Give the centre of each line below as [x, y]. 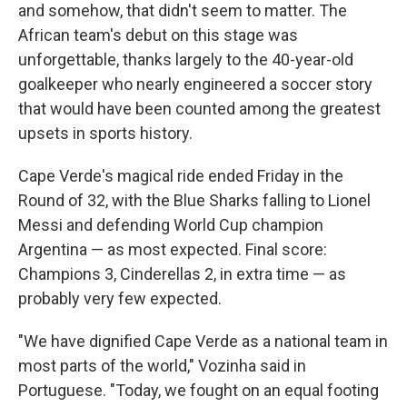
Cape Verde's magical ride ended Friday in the [181, 176]
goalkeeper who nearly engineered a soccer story [195, 84]
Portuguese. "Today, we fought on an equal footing [199, 390]
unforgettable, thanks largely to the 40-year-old [186, 60]
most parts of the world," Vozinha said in [162, 366]
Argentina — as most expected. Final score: [173, 249]
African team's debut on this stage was [158, 35]
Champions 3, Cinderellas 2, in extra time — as [182, 274]
